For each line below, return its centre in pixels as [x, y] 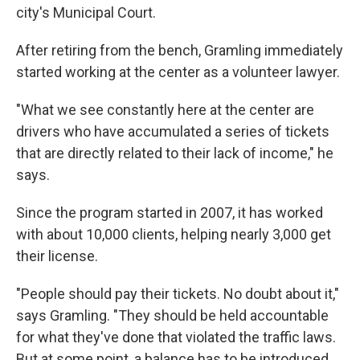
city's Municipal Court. [86, 13]
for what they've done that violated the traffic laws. [176, 337]
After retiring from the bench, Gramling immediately [180, 51]
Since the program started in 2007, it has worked [170, 213]
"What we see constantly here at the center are [165, 110]
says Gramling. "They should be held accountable [172, 316]
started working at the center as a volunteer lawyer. [178, 72]
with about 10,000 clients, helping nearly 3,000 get [174, 235]
